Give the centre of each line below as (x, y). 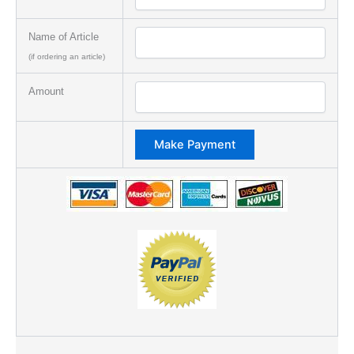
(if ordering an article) (66, 56)
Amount (46, 91)
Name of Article (63, 36)
